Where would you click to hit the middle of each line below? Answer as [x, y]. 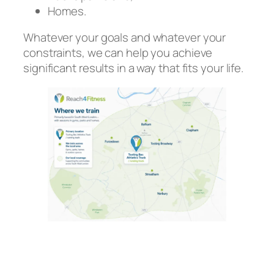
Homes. [67, 11]
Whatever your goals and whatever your [125, 38]
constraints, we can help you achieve [118, 53]
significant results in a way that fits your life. [134, 68]
